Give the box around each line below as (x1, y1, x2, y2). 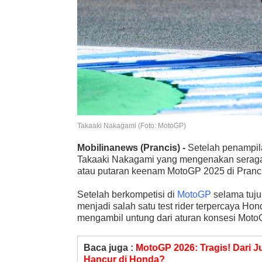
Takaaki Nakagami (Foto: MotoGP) (77, 122, 186, 130)
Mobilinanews (77, 143, 138, 153)
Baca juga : (84, 243, 136, 253)
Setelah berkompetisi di (77, 189, 177, 200)
